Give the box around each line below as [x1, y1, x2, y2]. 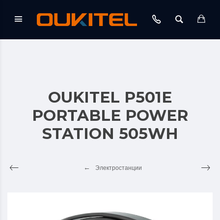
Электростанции [95, 165, 142, 171]
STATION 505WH [42, 124, 178, 143]
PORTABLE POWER [32, 106, 188, 125]
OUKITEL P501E [48, 88, 172, 107]
